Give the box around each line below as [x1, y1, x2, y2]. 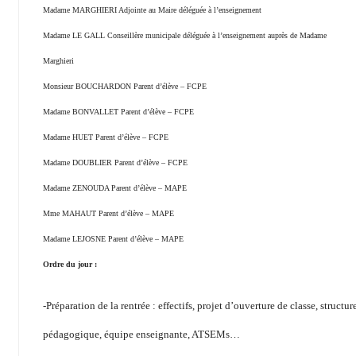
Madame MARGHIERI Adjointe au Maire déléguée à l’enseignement [43, 6, 261, 15]
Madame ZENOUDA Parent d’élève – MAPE [43, 184, 187, 193]
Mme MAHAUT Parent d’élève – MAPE [43, 209, 174, 219]
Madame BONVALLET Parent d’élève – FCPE [43, 107, 194, 117]
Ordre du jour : [43, 260, 97, 269]
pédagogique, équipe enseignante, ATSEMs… [43, 328, 240, 341]
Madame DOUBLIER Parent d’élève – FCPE [43, 158, 188, 168]
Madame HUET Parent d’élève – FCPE [43, 133, 168, 142]
